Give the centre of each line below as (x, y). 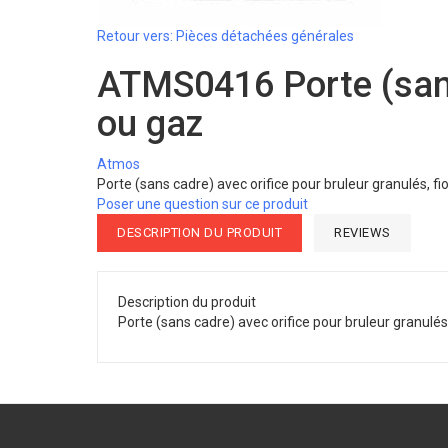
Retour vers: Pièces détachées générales (225, 36)
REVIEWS (362, 232)
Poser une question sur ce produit (202, 204)
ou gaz (150, 124)
